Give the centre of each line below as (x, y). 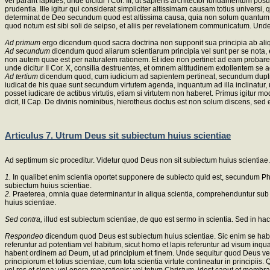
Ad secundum (28, 51)
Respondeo (25, 237)
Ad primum (24, 42)
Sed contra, (24, 220)
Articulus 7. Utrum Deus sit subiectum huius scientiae (118, 136)
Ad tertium (22, 76)
